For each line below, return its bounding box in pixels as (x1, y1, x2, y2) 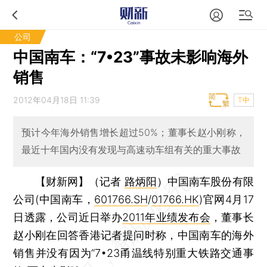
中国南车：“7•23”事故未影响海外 (13, 48, 249, 66)
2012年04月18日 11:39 (13, 95, 101, 105)
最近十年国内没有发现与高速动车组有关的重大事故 (21, 144, 241, 156)
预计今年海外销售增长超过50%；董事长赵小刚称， (21, 126, 246, 139)
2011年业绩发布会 (122, 210, 210, 223)
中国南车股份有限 (167, 175, 254, 188)
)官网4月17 (199, 193, 254, 206)
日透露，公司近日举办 (13, 210, 122, 223)
